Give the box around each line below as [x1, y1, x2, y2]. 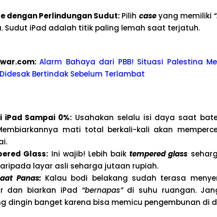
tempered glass [129, 149, 188, 159]
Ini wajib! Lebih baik [48, 149, 130, 159]
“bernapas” [81, 185, 123, 195]
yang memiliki [156, 11, 214, 21]
